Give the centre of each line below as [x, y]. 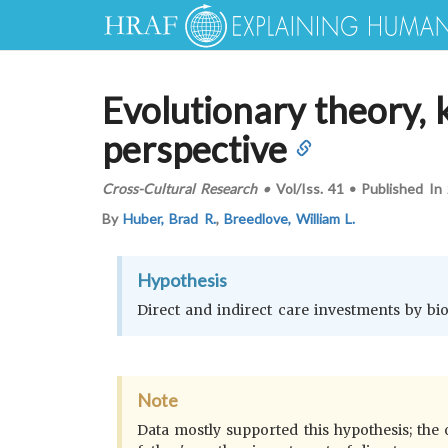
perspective [194, 149]
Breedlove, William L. [289, 218]
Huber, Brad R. [169, 218]
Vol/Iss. [299, 188]
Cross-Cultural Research [180, 188]
